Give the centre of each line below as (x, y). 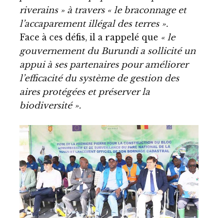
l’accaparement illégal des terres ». (94, 24)
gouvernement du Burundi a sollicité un (108, 51)
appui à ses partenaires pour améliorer (104, 65)
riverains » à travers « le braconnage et (103, 10)
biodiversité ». (50, 106)
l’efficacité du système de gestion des (99, 79)
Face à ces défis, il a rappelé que (90, 38)
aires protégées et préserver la (85, 92)
